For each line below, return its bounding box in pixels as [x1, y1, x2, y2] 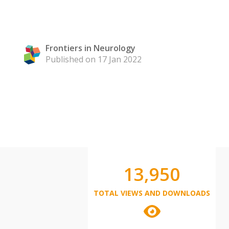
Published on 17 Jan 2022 [45, 54, 142, 65]
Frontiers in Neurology [45, 42, 135, 54]
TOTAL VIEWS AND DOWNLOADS [94, 188, 210, 198]
